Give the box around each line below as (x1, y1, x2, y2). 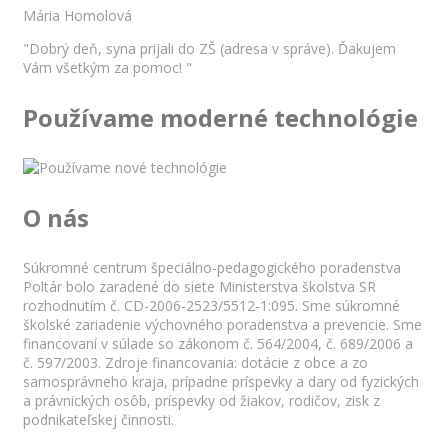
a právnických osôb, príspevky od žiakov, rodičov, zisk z (23, 390, 380, 410)
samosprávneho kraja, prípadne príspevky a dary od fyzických (23, 371, 419, 391)
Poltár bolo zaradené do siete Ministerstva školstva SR (23, 276, 376, 296)
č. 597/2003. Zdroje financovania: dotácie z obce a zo (23, 352, 368, 372)
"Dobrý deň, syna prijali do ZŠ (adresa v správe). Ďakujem (23, 38, 396, 58)
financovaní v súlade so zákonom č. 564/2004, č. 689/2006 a (23, 333, 413, 353)
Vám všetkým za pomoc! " (23, 57, 192, 77)
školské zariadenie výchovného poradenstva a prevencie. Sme (23, 314, 422, 334)
